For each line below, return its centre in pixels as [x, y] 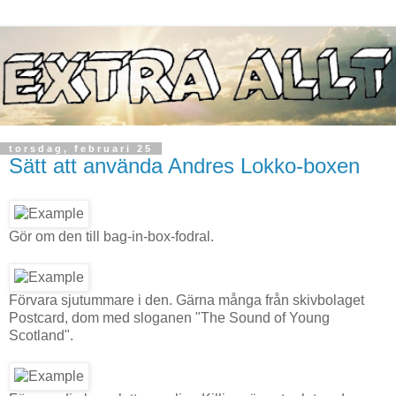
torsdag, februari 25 [81, 148]
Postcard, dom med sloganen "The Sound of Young [169, 317]
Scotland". [41, 335]
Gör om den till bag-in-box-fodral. [111, 236]
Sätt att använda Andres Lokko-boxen [184, 166]
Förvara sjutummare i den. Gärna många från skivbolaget [187, 300]
